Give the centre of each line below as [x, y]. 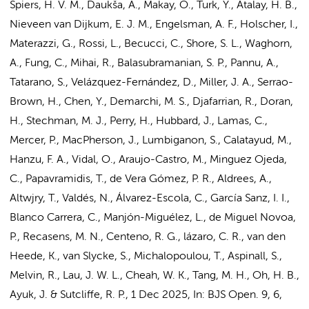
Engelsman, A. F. [195, 25]
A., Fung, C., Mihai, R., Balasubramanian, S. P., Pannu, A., [144, 63]
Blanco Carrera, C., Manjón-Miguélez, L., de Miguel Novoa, [153, 218]
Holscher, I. [268, 25]
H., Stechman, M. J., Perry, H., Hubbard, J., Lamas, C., [139, 121]
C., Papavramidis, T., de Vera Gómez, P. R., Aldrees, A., [141, 179]
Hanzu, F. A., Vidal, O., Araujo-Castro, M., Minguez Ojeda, [148, 160]
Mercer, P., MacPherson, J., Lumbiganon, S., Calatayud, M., [151, 141]
